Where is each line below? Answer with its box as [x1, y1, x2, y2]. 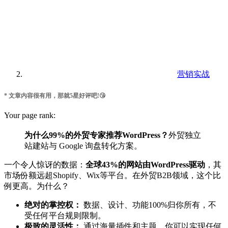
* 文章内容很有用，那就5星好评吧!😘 [4, 92, 106, 100]
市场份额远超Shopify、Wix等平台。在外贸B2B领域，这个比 [4, 171, 221, 180]
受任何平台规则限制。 [24, 211, 106, 220]
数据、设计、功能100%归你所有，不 [81, 201, 216, 210]
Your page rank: [4, 111, 55, 120]
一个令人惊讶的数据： [4, 160, 85, 169]
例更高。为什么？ [4, 182, 69, 191]
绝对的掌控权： [24, 201, 81, 210]
